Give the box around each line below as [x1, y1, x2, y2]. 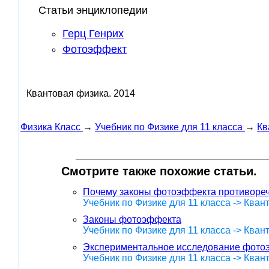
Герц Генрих [62, 27, 124, 40]
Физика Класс [20, 121, 80, 132]
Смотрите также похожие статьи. [61, 164, 257, 178]
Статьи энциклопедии [38, 4, 148, 16]
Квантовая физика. [26, 88, 111, 98]
